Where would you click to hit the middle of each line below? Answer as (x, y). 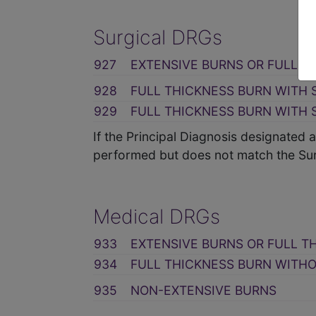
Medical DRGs (157, 216)
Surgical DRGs (158, 37)
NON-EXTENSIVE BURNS (203, 290)
